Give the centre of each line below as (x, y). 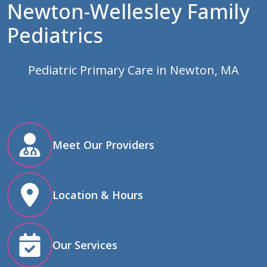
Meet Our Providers (103, 145)
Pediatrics (55, 35)
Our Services (85, 245)
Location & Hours (98, 195)
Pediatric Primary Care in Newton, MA (133, 70)
